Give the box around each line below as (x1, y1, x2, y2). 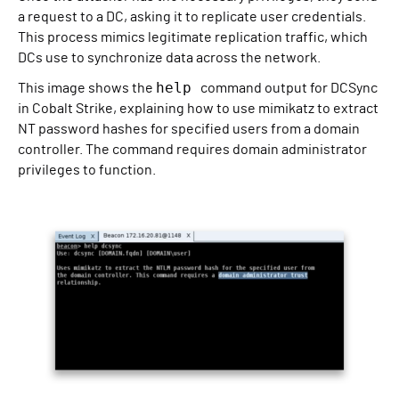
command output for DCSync (200, 81, 378, 95)
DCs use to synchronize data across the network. (18, 51, 321, 65)
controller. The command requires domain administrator (18, 142, 367, 157)
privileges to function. (18, 163, 156, 177)
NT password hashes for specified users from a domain (18, 122, 360, 136)
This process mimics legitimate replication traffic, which (18, 30, 368, 45)
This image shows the (18, 81, 156, 95)
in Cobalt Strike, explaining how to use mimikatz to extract (18, 102, 379, 116)
